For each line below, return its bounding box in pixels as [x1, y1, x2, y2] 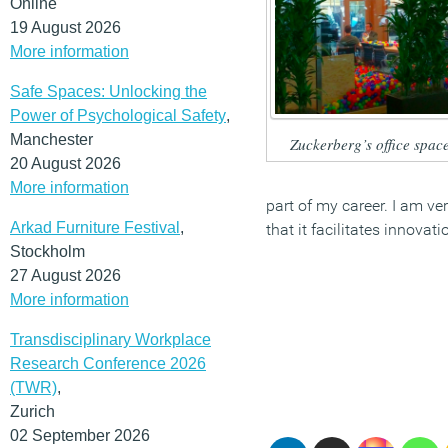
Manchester [10, 130, 93, 148]
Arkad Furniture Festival [10, 218, 180, 236]
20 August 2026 [10, 154, 121, 172]
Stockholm [10, 242, 85, 260]
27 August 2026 [10, 266, 121, 284]
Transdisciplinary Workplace [10, 330, 211, 348]
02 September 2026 [10, 426, 150, 444]
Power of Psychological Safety [10, 106, 226, 124]
